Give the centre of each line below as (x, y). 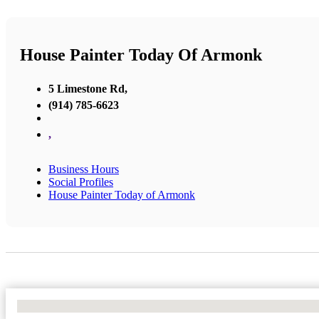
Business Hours (84, 169)
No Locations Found (64, 305)
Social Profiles (81, 182)
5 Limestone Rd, (88, 88)
